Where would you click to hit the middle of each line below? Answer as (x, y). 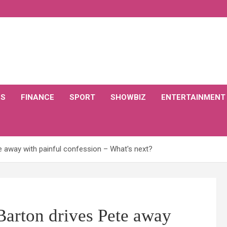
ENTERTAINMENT (193, 97)
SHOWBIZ (128, 97)
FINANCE (37, 97)
